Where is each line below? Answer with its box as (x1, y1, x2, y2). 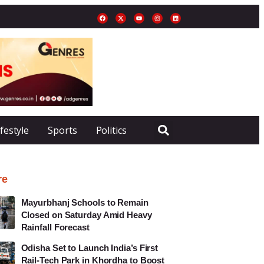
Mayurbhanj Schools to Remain (21, 197, 148, 207)
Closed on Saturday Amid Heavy (21, 209, 152, 220)
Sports (48, 123, 77, 137)
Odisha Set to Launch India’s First (21, 242, 159, 253)
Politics (95, 123, 127, 137)
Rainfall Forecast (21, 222, 90, 232)
